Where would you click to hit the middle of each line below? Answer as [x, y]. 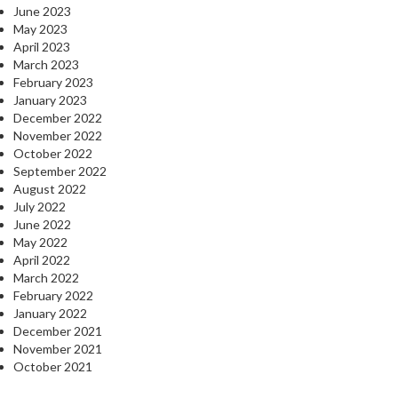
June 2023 [42, 12]
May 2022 [40, 243]
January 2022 [50, 314]
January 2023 [50, 100]
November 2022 [58, 136]
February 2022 [53, 296]
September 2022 [60, 171]
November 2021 [58, 349]
